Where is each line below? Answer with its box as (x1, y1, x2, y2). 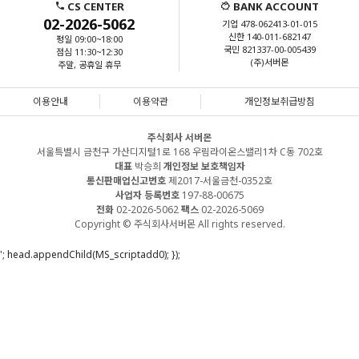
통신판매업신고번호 (87, 174, 166, 188)
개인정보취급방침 (244, 95, 316, 108)
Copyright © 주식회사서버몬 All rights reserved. (74, 217, 285, 231)
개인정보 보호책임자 (163, 159, 245, 173)
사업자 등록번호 (115, 188, 179, 202)
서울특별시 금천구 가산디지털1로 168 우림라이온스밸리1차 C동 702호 (36, 145, 323, 159)
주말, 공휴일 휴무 (57, 58, 121, 71)
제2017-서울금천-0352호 (166, 174, 272, 188)
